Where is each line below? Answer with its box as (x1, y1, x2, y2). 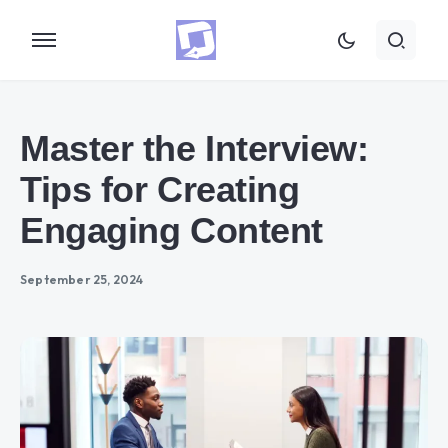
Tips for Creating (20, 169, 300, 210)
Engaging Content (20, 210, 323, 251)
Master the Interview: (20, 128, 369, 169)
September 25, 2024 (20, 272, 144, 287)
